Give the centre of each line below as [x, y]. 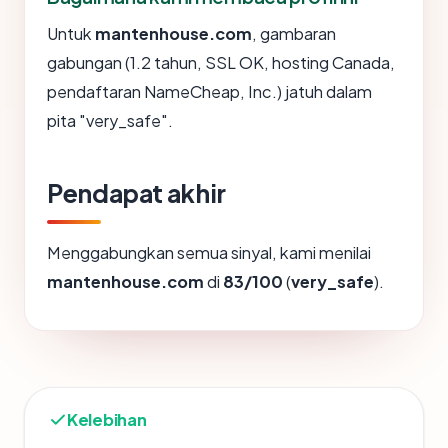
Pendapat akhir [136, 193]
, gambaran [294, 34]
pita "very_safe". [110, 121]
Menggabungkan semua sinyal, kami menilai [209, 253]
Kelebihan [107, 420]
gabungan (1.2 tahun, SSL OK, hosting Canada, [221, 63]
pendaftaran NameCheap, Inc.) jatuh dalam [209, 92]
